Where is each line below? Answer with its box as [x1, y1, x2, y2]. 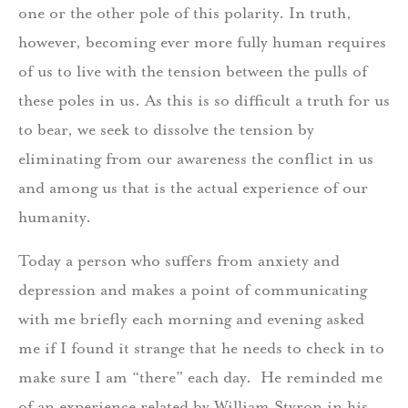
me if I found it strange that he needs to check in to [18, 337, 384, 358]
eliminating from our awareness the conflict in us [18, 148, 373, 168]
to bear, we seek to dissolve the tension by [18, 118, 314, 139]
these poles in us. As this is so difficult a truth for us [18, 89, 390, 110]
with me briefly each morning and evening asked [18, 308, 364, 329]
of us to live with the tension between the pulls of [18, 60, 367, 81]
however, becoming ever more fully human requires [18, 31, 386, 52]
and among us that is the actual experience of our [18, 177, 368, 198]
